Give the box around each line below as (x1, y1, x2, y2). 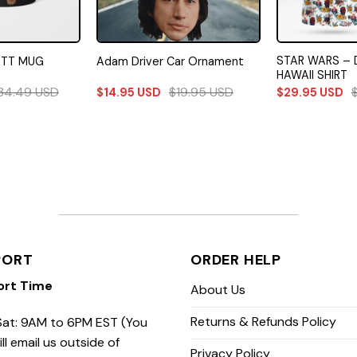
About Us (190, 281, 245, 299)
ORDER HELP (190, 250, 281, 270)
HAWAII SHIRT (276, 68, 347, 83)
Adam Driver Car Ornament (96, 53, 244, 69)
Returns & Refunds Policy (190, 313, 336, 331)
